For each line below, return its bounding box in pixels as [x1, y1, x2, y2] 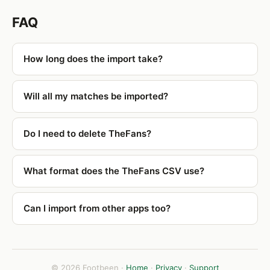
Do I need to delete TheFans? [24, 128, 151, 139]
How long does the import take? [24, 53, 163, 64]
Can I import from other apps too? [24, 202, 171, 214]
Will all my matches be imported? [24, 90, 168, 102]
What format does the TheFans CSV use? [24, 165, 204, 177]
